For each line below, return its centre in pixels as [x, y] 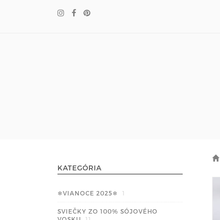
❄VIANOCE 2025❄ [89, 193]
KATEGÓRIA [80, 168]
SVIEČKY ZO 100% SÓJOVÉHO [108, 211]
